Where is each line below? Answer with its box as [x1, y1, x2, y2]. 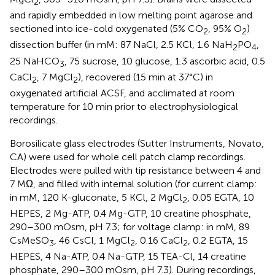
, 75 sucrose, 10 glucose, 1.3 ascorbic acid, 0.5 [64, 55, 265, 67]
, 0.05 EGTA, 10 [187, 192, 254, 203]
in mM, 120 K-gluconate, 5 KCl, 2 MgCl [10, 192, 182, 203]
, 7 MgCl [37, 71, 73, 83]
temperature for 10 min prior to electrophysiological [10, 101, 238, 112]
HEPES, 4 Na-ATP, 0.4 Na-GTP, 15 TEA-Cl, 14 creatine [10, 250, 246, 263]
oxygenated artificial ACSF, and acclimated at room [10, 87, 234, 99]
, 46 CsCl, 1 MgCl [54, 234, 130, 247]
